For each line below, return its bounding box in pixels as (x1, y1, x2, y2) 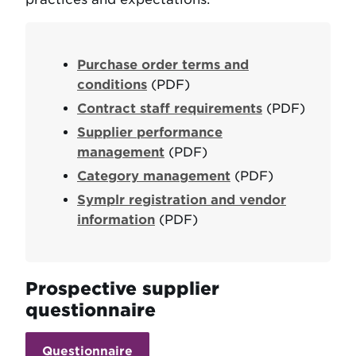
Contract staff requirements (77, 101, 262, 117)
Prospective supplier (25, 277, 219, 299)
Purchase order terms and (77, 57, 249, 73)
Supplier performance (77, 125, 222, 141)
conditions (77, 77, 147, 93)
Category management (77, 168, 230, 184)
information (77, 212, 155, 228)
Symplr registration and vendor (77, 192, 286, 208)
